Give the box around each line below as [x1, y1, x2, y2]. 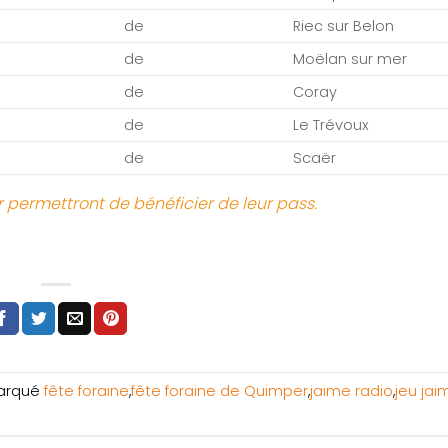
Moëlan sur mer [293, 49, 408, 70]
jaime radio [310, 381, 393, 402]
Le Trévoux [293, 115, 370, 136]
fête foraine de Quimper [131, 381, 308, 402]
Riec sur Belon [293, 16, 395, 37]
